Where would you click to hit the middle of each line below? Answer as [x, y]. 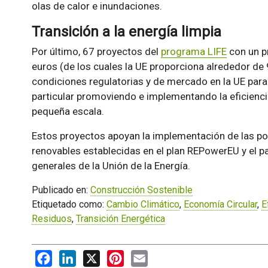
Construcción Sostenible [141, 190]
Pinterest [143, 255]
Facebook [72, 255]
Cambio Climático [143, 204]
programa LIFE [194, 51]
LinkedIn [94, 255]
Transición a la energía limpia [126, 31]
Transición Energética [120, 218]
